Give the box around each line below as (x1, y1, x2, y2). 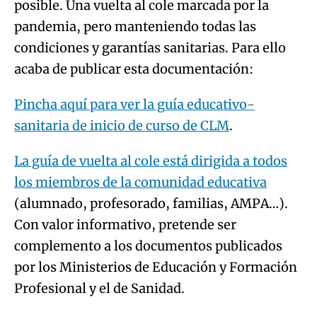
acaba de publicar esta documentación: (14, 60, 253, 77)
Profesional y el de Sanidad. (14, 279, 185, 296)
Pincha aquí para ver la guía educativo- (14, 96, 255, 113)
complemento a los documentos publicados (14, 237, 282, 254)
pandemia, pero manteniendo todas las (14, 18, 256, 35)
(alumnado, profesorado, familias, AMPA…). (14, 195, 288, 212)
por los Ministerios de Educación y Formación (14, 258, 297, 275)
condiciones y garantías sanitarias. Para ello (14, 39, 286, 56)
